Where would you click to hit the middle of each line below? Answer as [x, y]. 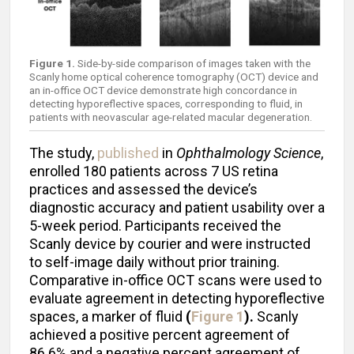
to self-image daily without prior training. [154, 262]
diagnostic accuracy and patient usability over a [177, 207]
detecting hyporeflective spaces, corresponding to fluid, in [166, 103]
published [128, 153]
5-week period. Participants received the [155, 225]
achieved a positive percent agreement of [160, 334]
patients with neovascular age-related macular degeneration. [172, 117]
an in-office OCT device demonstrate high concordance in [163, 90]
